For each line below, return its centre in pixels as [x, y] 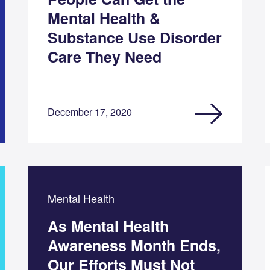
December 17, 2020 [89, 111]
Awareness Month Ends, [134, 245]
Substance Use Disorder [134, 37]
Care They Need [104, 56]
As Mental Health [108, 226]
